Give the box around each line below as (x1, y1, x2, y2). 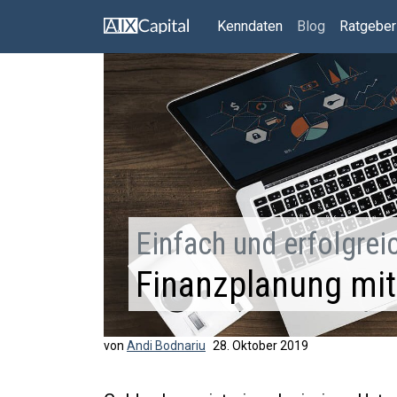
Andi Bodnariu (127, 339, 206, 353)
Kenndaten (217, 18, 283, 35)
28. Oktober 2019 (213, 339, 308, 353)
